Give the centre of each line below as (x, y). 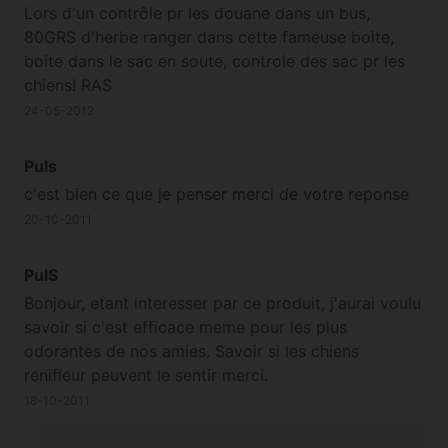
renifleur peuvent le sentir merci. (146, 375)
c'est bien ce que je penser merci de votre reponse (216, 194)
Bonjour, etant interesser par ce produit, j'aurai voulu (222, 303)
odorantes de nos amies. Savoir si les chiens (191, 351)
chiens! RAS (68, 85)
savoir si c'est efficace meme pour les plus (185, 327)
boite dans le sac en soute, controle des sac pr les (214, 61)
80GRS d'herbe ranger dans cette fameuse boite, (209, 37)
